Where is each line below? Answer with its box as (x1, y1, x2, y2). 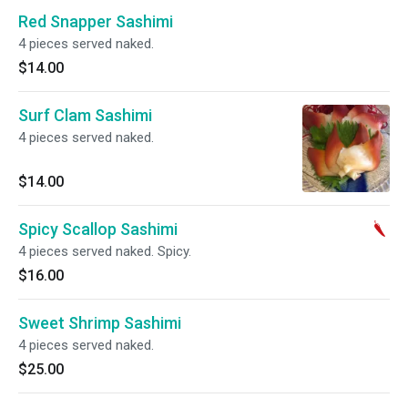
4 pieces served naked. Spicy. (18, 243, 191, 260)
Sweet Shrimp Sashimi (18, 313, 181, 332)
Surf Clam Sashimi (18, 106, 152, 125)
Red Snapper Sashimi (18, 12, 173, 31)
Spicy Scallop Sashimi (18, 219, 178, 239)
